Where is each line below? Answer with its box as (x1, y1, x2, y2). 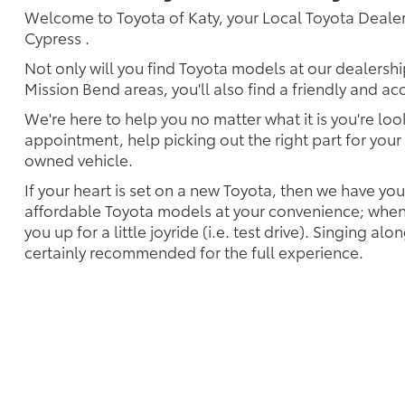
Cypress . (24, 26, 89, 49)
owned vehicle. (24, 148, 133, 171)
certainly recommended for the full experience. (24, 240, 363, 263)
